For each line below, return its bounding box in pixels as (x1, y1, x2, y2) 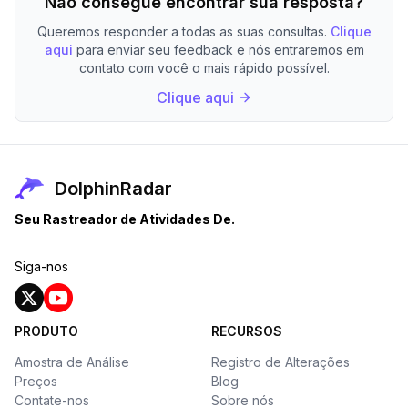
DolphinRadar (55, 178, 172, 199)
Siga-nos (15, 259, 68, 274)
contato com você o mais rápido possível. (78, 60, 330, 76)
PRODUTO (15, 323, 78, 339)
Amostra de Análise (15, 354, 129, 370)
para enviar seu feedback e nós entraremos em (72, 42, 364, 57)
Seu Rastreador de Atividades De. (15, 211, 235, 227)
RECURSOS (211, 323, 282, 339)
